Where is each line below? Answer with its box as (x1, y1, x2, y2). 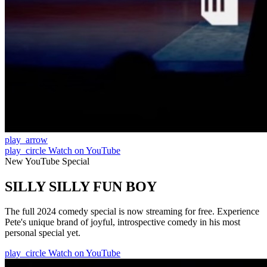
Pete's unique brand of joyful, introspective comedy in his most (5, 217, 240, 228)
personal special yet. (5, 228, 80, 238)
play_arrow (5, 134, 48, 145)
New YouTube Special (5, 156, 89, 166)
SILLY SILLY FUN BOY (5, 178, 157, 194)
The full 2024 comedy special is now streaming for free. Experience (5, 206, 259, 217)
